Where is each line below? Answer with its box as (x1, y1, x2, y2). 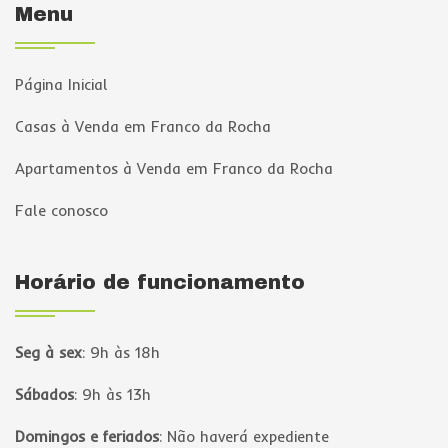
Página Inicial (15, 75, 108, 94)
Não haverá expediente (167, 427, 329, 446)
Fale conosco (15, 201, 108, 220)
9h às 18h (90, 343, 160, 362)
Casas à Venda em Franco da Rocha (15, 117, 271, 136)
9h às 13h (82, 385, 151, 404)
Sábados (15, 385, 74, 404)
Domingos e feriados (15, 427, 159, 446)
